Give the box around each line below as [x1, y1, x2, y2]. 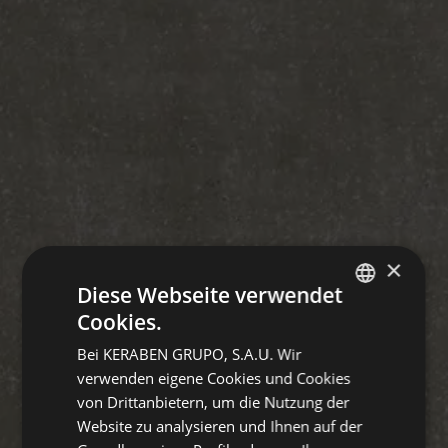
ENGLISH [339, 350, 385, 366]
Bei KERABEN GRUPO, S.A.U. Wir [77, 343, 302, 364]
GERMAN [339, 418, 386, 434]
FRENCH [339, 384, 382, 400]
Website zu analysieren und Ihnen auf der [77, 415, 363, 436]
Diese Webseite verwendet [77, 280, 343, 309]
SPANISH [339, 316, 385, 332]
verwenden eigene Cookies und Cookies [77, 367, 351, 388]
